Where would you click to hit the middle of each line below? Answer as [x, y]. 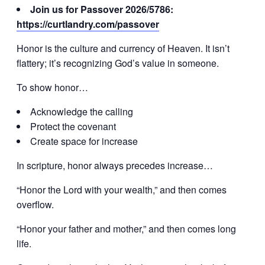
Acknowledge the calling [82, 111]
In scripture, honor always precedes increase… [115, 165]
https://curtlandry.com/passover [88, 24]
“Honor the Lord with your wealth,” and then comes [122, 189]
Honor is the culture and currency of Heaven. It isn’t [123, 48]
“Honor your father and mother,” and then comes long [126, 228]
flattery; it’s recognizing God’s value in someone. [119, 63]
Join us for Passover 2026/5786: [102, 9]
